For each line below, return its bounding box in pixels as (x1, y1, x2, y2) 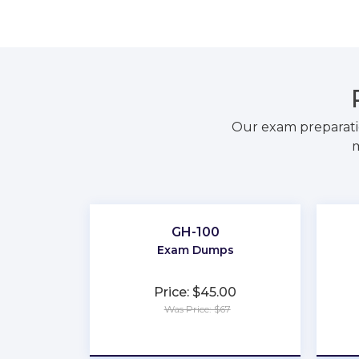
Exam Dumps (156, 242, 234, 257)
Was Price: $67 (163, 302, 231, 315)
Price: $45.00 (154, 284, 237, 300)
